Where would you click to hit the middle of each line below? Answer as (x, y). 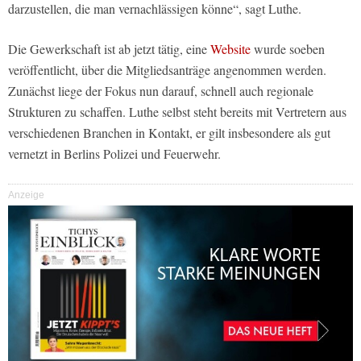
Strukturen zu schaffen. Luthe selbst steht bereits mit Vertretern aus (177, 111)
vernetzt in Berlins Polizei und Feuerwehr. (114, 153)
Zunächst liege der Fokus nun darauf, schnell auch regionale (161, 90)
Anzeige (26, 195)
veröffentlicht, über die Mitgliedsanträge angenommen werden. (167, 69)
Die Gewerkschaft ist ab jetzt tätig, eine (109, 48)
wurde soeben (288, 48)
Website (230, 48)
